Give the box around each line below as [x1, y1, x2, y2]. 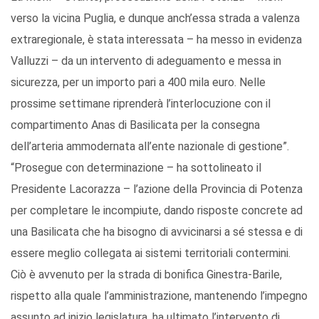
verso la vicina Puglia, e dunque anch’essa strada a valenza [11, 11, 300, 26]
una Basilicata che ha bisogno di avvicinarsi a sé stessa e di [11, 225, 303, 239]
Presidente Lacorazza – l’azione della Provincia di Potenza [11, 182, 303, 197]
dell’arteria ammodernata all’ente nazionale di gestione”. [11, 140, 289, 154]
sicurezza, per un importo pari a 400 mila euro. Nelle [11, 75, 266, 90]
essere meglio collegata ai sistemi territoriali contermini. [11, 246, 291, 261]
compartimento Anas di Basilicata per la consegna [11, 118, 260, 132]
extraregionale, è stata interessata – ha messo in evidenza [11, 33, 302, 47]
